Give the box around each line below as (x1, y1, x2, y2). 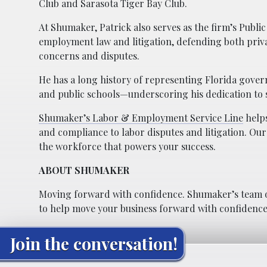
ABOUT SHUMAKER (39, 163, 129, 176)
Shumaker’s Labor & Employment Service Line (39, 111, 243, 124)
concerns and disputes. (39, 49, 139, 62)
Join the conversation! (10, 232, 178, 254)
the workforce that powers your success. (39, 139, 216, 153)
